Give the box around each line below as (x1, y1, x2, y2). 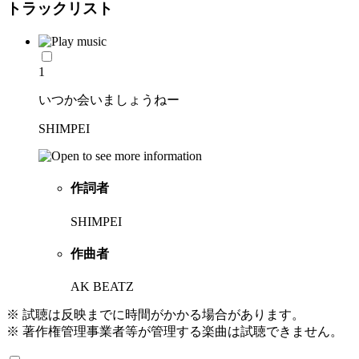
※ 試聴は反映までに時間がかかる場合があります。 (6, 308, 305, 322)
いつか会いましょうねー (38, 93, 179, 107)
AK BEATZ (71, 280, 134, 294)
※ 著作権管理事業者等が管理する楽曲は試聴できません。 (6, 325, 343, 339)
